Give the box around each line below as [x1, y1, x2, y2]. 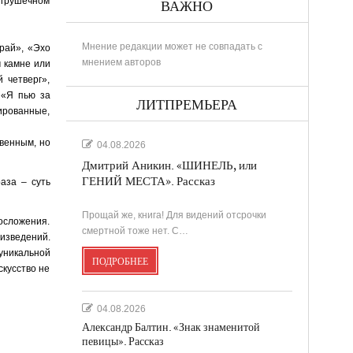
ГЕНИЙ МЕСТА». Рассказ [81, 174, 215, 188]
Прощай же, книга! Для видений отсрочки [81, 209, 266, 221]
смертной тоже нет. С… [81, 225, 188, 236]
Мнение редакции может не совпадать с [81, 40, 262, 52]
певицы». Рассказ [81, 334, 164, 348]
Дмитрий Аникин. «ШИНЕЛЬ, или [81, 158, 257, 173]
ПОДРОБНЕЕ [91, 255, 148, 267]
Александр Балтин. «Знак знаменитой [81, 320, 260, 334]
